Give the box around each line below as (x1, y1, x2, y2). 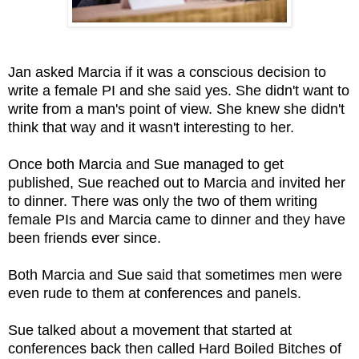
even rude (8, 284, 72, 301)
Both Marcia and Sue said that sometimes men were (8, 266, 342, 283)
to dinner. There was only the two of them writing (8, 192, 317, 209)
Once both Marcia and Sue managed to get (8, 155, 284, 172)
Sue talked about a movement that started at (8, 321, 292, 338)
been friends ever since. (8, 229, 161, 246)
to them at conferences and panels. (72, 284, 305, 301)
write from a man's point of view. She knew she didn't (8, 100, 345, 117)
